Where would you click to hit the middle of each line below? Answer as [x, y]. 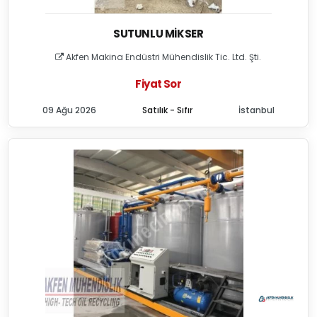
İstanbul [256, 110]
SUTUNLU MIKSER [158, 34]
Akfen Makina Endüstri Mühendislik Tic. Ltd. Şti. [163, 57]
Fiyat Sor [158, 84]
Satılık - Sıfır [167, 110]
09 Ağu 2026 [69, 110]
